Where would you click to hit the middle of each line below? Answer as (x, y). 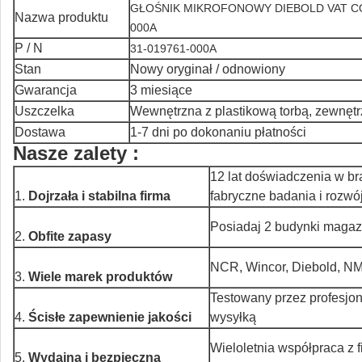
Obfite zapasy (70, 236)
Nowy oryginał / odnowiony (208, 69)
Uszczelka (44, 111)
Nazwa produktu (61, 17)
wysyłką (233, 317)
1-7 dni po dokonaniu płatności (218, 132)
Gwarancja (46, 90)
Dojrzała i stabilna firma (99, 196)
